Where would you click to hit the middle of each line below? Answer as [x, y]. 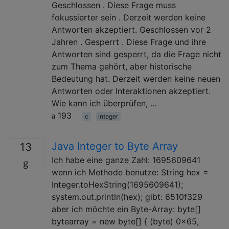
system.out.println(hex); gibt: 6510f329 [127, 197]
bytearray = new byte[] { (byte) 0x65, [125, 221]
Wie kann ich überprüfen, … [104, 103]
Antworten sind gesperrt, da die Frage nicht [136, 54]
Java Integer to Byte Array [115, 146]
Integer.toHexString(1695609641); [117, 184]
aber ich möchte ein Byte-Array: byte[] [126, 209]
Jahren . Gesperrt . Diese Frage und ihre [129, 42]
